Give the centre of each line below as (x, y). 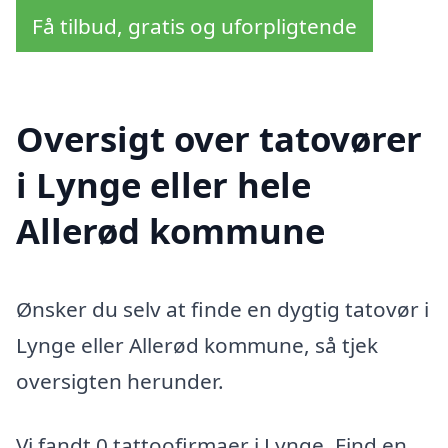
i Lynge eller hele (163, 185)
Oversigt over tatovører (219, 139)
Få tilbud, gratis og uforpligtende (194, 25)
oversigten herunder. (120, 381)
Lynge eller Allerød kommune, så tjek (197, 345)
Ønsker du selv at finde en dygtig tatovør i (222, 309)
